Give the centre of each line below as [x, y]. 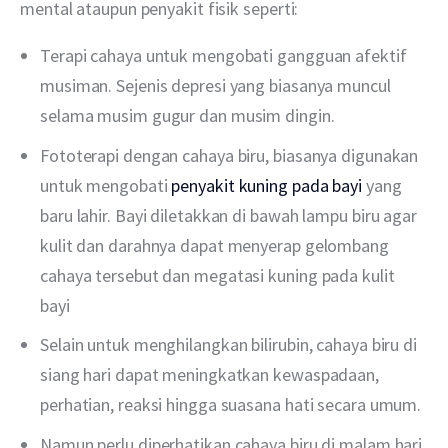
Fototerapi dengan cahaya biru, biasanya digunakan [229, 155]
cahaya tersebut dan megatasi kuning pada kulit [217, 275]
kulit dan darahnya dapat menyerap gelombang [214, 245]
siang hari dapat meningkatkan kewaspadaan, [209, 375]
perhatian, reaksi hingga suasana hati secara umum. [231, 405]
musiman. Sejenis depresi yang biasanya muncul [215, 85]
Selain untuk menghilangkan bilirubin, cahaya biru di [228, 345]
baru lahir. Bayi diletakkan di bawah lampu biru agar [228, 215]
